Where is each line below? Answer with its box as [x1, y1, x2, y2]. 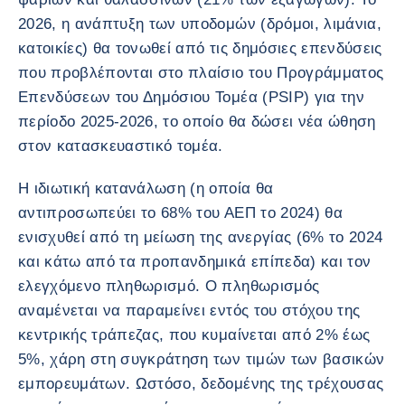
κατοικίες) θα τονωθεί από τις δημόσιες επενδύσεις [18, 40, 382, 57]
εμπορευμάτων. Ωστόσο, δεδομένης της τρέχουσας [18, 375, 384, 392]
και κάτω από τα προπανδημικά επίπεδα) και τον [18, 253, 372, 270]
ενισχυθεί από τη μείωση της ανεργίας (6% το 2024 [18, 229, 383, 246]
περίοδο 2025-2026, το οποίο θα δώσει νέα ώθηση [18, 113, 376, 130]
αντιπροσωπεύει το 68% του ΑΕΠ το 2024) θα [18, 204, 343, 221]
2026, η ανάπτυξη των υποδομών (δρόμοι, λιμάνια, [18, 15, 381, 33]
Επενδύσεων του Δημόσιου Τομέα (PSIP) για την [18, 89, 364, 106]
